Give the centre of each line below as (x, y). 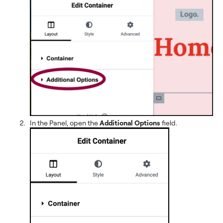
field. (169, 123)
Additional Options (130, 123)
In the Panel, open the (65, 123)
